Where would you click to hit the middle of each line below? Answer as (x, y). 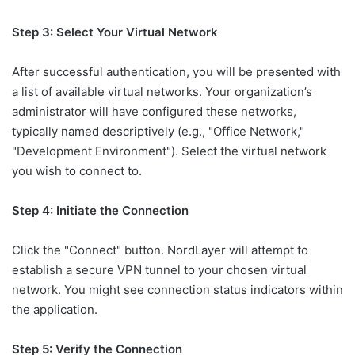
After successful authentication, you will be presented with (176, 72)
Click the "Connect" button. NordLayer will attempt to (160, 250)
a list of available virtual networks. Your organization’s (162, 92)
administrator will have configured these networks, (154, 112)
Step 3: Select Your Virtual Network (115, 32)
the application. (55, 310)
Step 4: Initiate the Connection (100, 211)
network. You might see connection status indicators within (177, 290)
